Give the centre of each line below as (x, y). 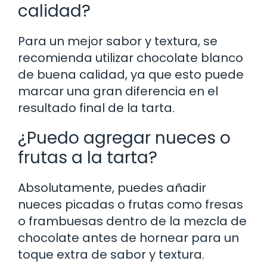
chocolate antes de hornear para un (128, 237)
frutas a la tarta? (88, 157)
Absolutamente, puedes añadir (112, 187)
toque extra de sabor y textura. (111, 254)
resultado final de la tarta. (96, 108)
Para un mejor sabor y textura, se (118, 41)
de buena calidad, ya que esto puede (131, 74)
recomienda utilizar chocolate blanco (131, 58)
